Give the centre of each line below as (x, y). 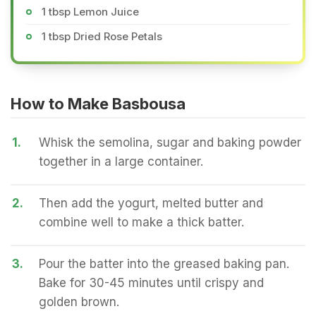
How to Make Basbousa (98, 104)
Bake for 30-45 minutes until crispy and (151, 283)
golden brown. (79, 302)
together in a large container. (121, 162)
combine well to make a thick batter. (141, 222)
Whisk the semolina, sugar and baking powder (170, 142)
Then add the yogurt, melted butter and (151, 203)
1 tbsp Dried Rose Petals (102, 36)
